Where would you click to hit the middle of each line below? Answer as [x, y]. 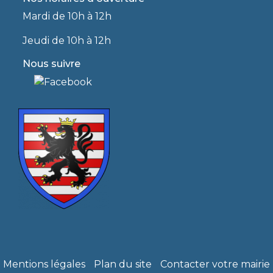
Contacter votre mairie [215, 264]
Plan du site [123, 264]
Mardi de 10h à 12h [67, 16]
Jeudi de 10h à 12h [67, 40]
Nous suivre [52, 63]
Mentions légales [44, 264]
